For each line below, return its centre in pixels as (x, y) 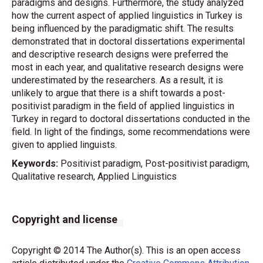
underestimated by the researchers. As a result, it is (117, 80)
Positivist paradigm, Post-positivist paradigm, (154, 163)
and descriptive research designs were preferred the (120, 54)
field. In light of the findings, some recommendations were (131, 132)
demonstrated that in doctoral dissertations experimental (128, 41)
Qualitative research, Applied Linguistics (94, 176)
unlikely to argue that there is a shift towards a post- (119, 93)
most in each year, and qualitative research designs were (128, 67)
